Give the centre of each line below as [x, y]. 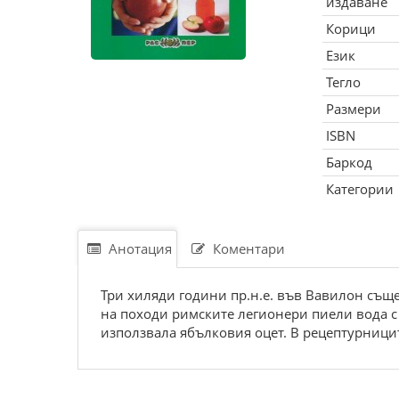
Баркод [349, 162]
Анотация [138, 248]
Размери [353, 109]
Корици [350, 28]
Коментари [247, 248]
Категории [359, 189]
